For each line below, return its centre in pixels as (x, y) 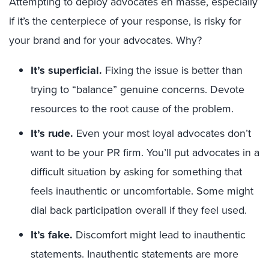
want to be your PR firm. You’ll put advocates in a (145, 152)
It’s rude (50, 133)
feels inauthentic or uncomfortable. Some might (142, 191)
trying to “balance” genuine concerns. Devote (138, 89)
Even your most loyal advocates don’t (162, 133)
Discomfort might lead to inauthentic (159, 234)
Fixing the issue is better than (172, 70)
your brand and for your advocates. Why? (105, 40)
